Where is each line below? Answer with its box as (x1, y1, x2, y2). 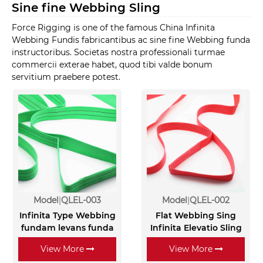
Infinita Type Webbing (19, 210, 116, 221)
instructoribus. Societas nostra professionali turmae (12, 46, 225, 58)
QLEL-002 (190, 195, 230, 206)
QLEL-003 (61, 195, 101, 206)
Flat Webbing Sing (156, 210, 236, 221)
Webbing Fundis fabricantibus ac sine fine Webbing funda (12, 34, 250, 45)
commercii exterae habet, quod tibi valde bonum (12, 59, 213, 70)
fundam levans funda (21, 222, 114, 234)
